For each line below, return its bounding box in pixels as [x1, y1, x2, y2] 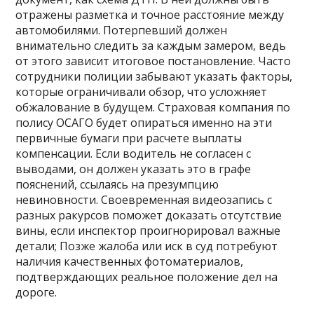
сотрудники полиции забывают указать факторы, [15, 69, 293, 85]
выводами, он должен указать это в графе [15, 161, 252, 177]
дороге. [15, 285, 57, 301]
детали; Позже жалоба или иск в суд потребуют [15, 238, 278, 254]
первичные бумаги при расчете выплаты [15, 130, 243, 146]
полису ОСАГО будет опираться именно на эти [15, 115, 273, 131]
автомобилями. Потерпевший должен [15, 22, 228, 39]
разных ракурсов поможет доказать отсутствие [15, 207, 282, 224]
